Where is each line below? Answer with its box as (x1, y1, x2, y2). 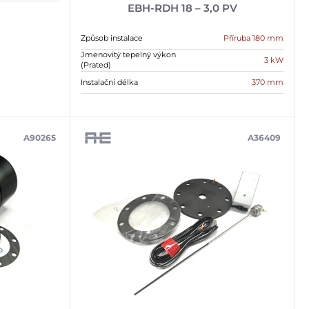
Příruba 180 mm (223, 32, 284, 43)
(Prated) (81, 59, 112, 70)
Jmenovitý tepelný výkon (81, 49, 177, 59)
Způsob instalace (81, 32, 143, 43)
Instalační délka (81, 77, 139, 87)
